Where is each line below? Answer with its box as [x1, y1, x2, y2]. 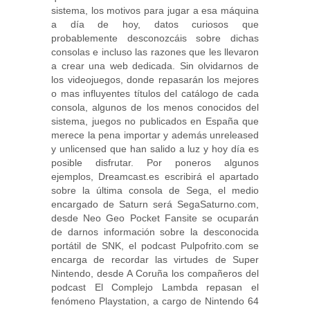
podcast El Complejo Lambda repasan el [51, 281, 259, 293]
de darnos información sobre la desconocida [51, 226, 259, 237]
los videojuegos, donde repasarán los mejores [51, 73, 259, 85]
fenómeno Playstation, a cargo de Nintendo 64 [51, 295, 259, 307]
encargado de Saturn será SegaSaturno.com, [51, 198, 259, 210]
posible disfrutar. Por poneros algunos [51, 156, 259, 168]
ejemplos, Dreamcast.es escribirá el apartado [51, 170, 259, 182]
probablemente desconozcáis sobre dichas [51, 32, 259, 44]
